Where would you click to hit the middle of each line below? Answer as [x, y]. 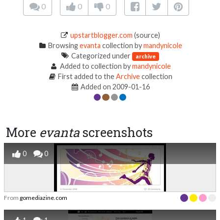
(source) [147, 35]
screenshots [116, 132]
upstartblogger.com [102, 35]
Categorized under [101, 56]
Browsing [63, 45]
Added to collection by [95, 66]
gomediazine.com [43, 198]
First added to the [86, 76]
